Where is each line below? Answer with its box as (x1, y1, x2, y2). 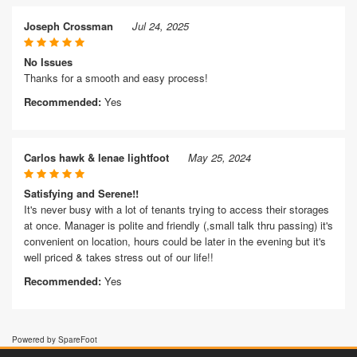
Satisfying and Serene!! (24, 186, 139, 201)
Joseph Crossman (24, 18, 113, 33)
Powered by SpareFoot (12, 334, 97, 345)
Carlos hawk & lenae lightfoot (24, 150, 169, 165)
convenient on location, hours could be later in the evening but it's (24, 233, 326, 249)
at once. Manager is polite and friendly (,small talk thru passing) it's (24, 218, 333, 233)
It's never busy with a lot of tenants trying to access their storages (24, 202, 329, 217)
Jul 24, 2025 (132, 18, 189, 33)
